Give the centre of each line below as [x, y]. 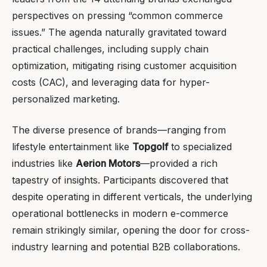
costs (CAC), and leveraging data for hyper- [111, 83]
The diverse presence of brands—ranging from [119, 130]
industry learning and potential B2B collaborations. [126, 247]
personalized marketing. [66, 99]
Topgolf [150, 147]
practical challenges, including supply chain [110, 49]
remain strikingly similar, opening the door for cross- [131, 230]
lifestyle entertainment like [72, 147]
